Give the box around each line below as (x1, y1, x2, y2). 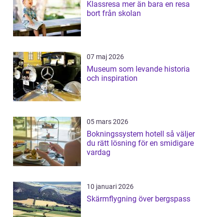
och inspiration (87, 73, 138, 83)
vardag (87, 147, 110, 157)
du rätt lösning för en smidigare (87, 138, 194, 148)
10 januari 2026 (87, 182, 134, 190)
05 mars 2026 (87, 117, 128, 125)
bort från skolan (87, 8, 141, 18)
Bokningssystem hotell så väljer (87, 129, 166, 139)
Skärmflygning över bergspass (87, 194, 190, 203)
